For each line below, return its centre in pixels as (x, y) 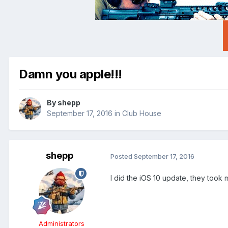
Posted (122, 156)
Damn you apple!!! (70, 74)
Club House (142, 113)
